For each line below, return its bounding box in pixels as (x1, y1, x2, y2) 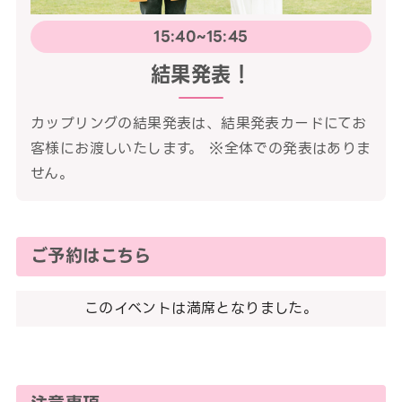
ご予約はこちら (30, 241, 152, 270)
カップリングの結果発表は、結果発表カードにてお (30, 111, 367, 135)
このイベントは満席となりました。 (83, 296, 319, 319)
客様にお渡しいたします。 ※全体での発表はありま (30, 136, 371, 160)
